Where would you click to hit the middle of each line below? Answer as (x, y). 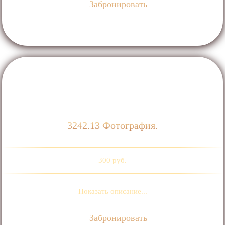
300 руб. (113, 160)
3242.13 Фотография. (113, 125)
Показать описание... (113, 192)
